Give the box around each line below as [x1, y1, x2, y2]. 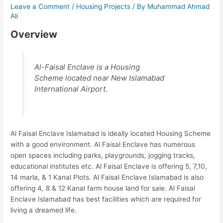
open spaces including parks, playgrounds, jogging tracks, [10, 151, 196, 160]
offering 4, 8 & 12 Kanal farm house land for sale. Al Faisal [10, 184, 196, 193]
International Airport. [34, 84, 108, 94]
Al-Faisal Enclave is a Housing [34, 62, 140, 72]
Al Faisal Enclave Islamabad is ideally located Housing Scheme [10, 129, 211, 138]
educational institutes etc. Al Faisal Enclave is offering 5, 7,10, [10, 162, 208, 171]
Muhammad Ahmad [147, 2, 210, 11]
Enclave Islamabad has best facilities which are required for [10, 195, 202, 204]
